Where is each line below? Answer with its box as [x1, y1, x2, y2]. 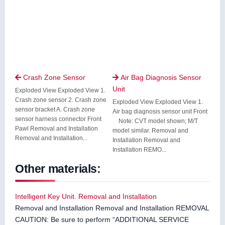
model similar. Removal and [113, 127, 188, 134]
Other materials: [15, 162, 101, 175]
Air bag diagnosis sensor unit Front [113, 107, 207, 115]
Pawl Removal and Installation [15, 125, 98, 132]
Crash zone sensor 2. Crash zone [15, 96, 106, 103]
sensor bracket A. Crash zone [15, 105, 95, 113]
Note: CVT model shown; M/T [113, 117, 198, 125]
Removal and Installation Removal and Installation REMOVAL [15, 203, 209, 212]
